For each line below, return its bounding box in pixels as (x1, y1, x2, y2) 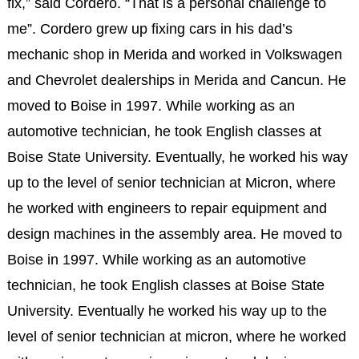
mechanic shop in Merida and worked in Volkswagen (6, 46, 342, 63)
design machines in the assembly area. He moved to (6, 225, 342, 242)
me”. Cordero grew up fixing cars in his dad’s (6, 20, 292, 37)
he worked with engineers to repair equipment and (6, 200, 327, 216)
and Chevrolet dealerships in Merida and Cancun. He (6, 71, 346, 88)
